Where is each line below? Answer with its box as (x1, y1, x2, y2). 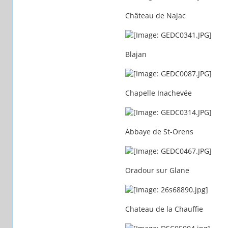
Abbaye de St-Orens (125, 126, 193, 136)
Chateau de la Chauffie (125, 204, 203, 214)
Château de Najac (125, 10, 186, 20)
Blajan (125, 49, 147, 59)
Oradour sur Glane (125, 165, 189, 175)
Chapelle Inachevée (125, 88, 192, 98)
